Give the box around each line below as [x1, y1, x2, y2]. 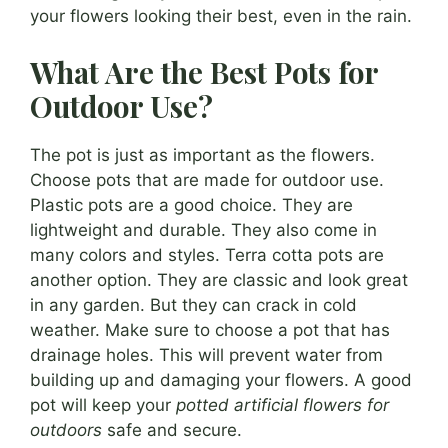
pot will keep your [30, 394, 176, 415]
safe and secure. [102, 419, 242, 440]
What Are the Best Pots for [30, 52, 378, 91]
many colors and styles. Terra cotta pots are [30, 244, 384, 265]
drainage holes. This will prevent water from [30, 344, 383, 365]
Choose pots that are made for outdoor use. [30, 169, 384, 190]
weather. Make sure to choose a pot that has [30, 319, 390, 340]
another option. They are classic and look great [30, 269, 408, 290]
